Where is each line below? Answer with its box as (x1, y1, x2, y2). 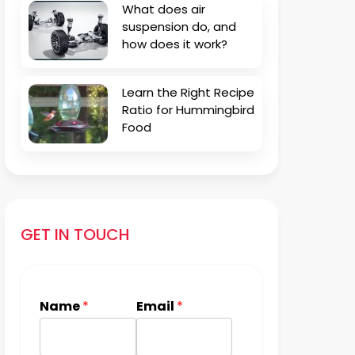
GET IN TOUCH (21, 223, 130, 246)
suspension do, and (122, 18, 236, 36)
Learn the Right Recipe (122, 84, 254, 101)
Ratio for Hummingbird (122, 101, 254, 119)
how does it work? (122, 36, 227, 53)
